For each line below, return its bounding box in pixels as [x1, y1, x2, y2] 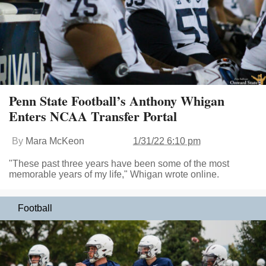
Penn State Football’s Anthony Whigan [9, 90, 224, 110]
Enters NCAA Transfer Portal [9, 106, 177, 126]
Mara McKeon [26, 135, 84, 146]
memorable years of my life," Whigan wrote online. [9, 169, 219, 179]
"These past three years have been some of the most [9, 158, 229, 169]
